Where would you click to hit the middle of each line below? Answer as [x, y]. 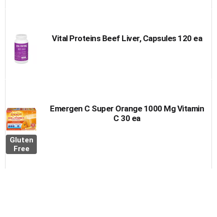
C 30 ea [127, 118]
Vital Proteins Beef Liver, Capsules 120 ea [127, 38]
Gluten [21, 140]
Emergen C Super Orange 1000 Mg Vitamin [127, 108]
